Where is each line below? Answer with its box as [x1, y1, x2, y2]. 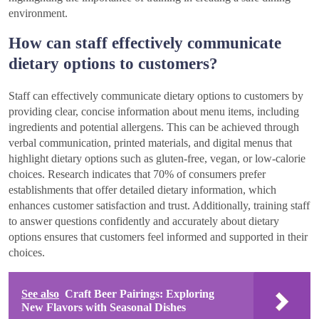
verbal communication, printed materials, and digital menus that [9, 137, 292, 150]
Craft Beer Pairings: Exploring [65, 288, 214, 300]
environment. [9, 7, 68, 20]
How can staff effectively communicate [9, 33, 281, 53]
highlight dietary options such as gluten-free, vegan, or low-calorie [9, 152, 305, 165]
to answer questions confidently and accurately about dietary [9, 215, 279, 228]
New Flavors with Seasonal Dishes [21, 301, 186, 314]
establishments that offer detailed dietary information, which [9, 184, 276, 197]
